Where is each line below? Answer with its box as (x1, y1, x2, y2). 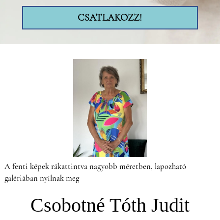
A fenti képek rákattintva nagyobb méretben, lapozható (4, 161, 186, 171)
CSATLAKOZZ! (78, 11, 142, 24)
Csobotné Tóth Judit (30, 193, 190, 216)
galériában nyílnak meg (4, 173, 79, 183)
